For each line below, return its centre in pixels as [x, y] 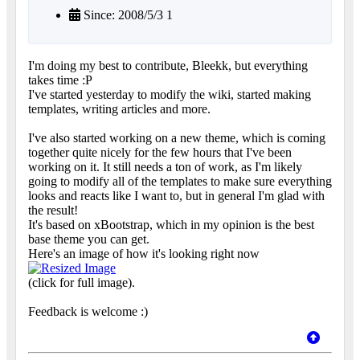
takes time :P [60, 80]
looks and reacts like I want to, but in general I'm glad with [176, 196]
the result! [53, 211]
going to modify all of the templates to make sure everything [180, 182]
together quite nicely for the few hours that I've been [160, 153]
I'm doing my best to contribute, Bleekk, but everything [168, 66]
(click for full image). [82, 283]
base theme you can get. [89, 239]
